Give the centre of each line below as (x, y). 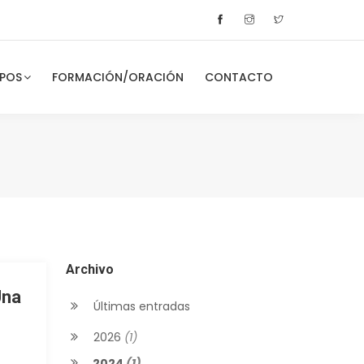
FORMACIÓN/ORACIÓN (118, 77)
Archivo (89, 269)
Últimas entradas (140, 306)
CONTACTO (239, 77)
